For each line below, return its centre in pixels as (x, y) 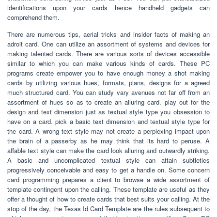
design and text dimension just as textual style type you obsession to (108, 112)
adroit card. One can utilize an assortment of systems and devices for (108, 44)
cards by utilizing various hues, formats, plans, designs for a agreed (108, 83)
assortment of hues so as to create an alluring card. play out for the (108, 102)
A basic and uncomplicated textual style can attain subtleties (108, 160)
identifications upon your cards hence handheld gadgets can (108, 8)
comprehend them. (33, 17)
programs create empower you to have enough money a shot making (108, 73)
